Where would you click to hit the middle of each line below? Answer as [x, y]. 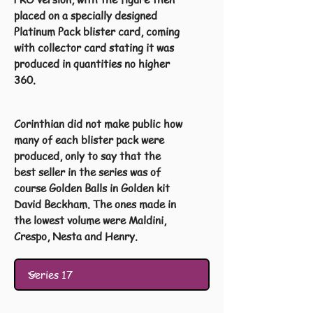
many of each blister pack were [89, 140]
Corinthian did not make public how [98, 124]
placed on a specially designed [86, 15]
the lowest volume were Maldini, [90, 220]
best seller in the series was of [87, 172]
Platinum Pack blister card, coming [97, 31]
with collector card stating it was [94, 48]
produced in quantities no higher [92, 64]
